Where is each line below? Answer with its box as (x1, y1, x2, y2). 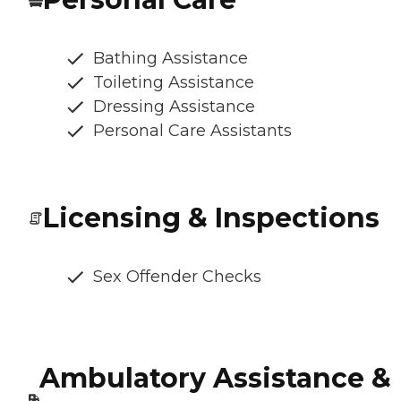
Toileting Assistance (93, 73, 254, 93)
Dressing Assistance (93, 97, 255, 117)
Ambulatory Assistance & (38, 362, 391, 396)
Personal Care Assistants (93, 121, 292, 141)
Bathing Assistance (93, 48, 248, 69)
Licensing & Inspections (43, 201, 380, 235)
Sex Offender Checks (93, 267, 261, 287)
